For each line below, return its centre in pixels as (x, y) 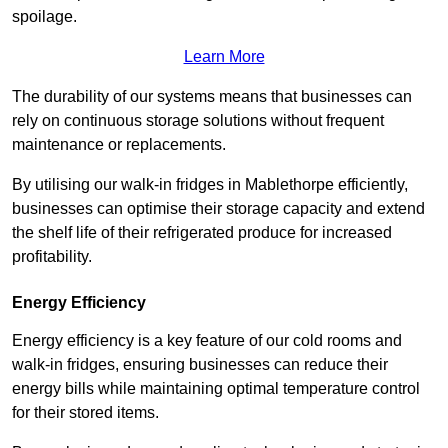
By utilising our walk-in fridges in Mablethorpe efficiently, (210, 185)
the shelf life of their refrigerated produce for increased (202, 233)
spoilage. (46, 17)
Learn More (224, 57)
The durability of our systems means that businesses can (212, 97)
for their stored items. (85, 413)
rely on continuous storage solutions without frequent (198, 121)
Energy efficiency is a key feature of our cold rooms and (207, 341)
